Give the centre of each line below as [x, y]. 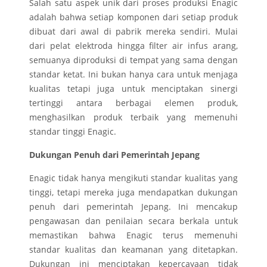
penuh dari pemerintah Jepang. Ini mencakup [133, 207]
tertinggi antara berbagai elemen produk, [133, 103]
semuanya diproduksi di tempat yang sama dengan [133, 60]
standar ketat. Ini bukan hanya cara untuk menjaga [133, 74]
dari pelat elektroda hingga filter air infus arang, [133, 46]
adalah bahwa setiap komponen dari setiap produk [133, 17]
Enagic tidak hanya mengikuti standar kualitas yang [133, 178]
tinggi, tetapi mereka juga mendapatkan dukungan [133, 193]
